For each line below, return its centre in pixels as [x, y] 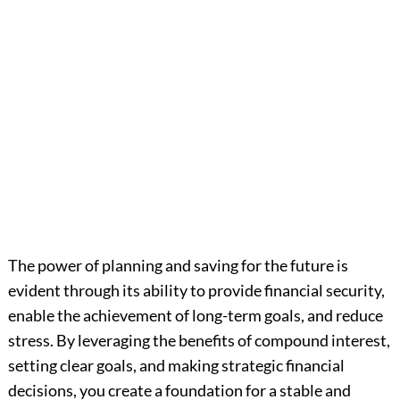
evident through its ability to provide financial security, [196, 291]
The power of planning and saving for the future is [178, 266]
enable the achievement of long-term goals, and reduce [195, 316]
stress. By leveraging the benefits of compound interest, [199, 341]
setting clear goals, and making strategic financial [176, 366]
